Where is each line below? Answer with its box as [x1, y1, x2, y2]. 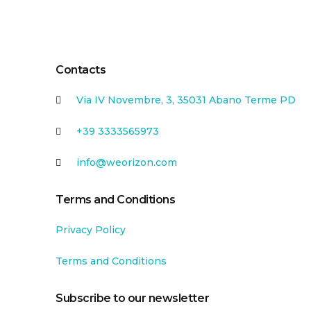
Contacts [56, 63, 106, 76]
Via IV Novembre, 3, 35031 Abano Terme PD [76, 94, 296, 106]
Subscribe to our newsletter [56, 292, 210, 305]
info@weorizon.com [76, 156, 177, 169]
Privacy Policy [56, 224, 126, 236]
